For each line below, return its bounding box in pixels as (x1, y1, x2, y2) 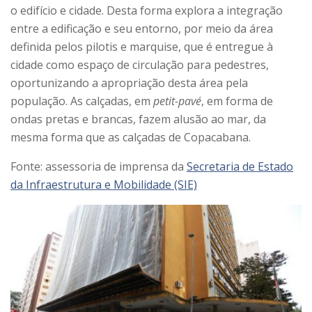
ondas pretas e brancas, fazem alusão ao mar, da (10, 111, 266, 127)
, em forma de (201, 93, 273, 109)
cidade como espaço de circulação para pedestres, (10, 57, 269, 73)
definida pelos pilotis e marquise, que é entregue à (10, 39, 273, 55)
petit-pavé (153, 93, 201, 109)
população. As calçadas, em (10, 93, 153, 109)
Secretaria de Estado (187, 159, 293, 175)
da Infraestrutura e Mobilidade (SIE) (10, 177, 197, 193)
